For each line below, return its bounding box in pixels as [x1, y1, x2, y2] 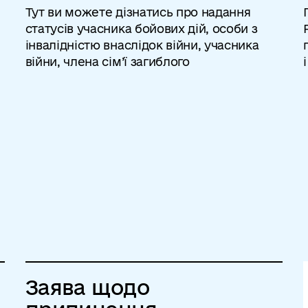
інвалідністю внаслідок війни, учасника [25, 38, 259, 52]
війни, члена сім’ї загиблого [25, 55, 190, 68]
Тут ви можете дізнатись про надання [25, 5, 251, 19]
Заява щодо [25, 276, 150, 298]
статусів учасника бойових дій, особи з [25, 22, 258, 35]
